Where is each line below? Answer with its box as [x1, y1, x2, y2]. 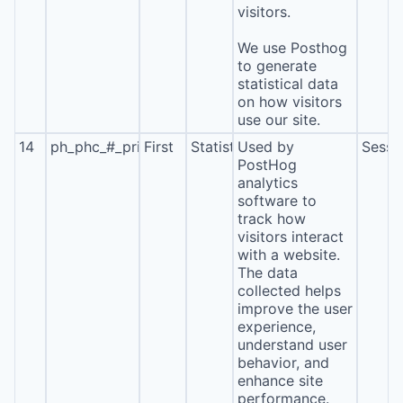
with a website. [237, 246, 340, 264]
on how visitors [237, 93, 342, 111]
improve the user [237, 300, 353, 318]
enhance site [237, 372, 323, 390]
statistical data [237, 75, 338, 93]
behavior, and [237, 354, 329, 372]
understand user [237, 336, 347, 354]
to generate [237, 57, 317, 75]
